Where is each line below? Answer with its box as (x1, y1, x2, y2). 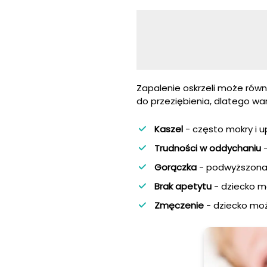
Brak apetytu (154, 179, 212, 193)
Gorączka (154, 160, 197, 173)
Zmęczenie (154, 198, 206, 212)
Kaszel (154, 122, 185, 135)
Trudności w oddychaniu (154, 141, 261, 154)
